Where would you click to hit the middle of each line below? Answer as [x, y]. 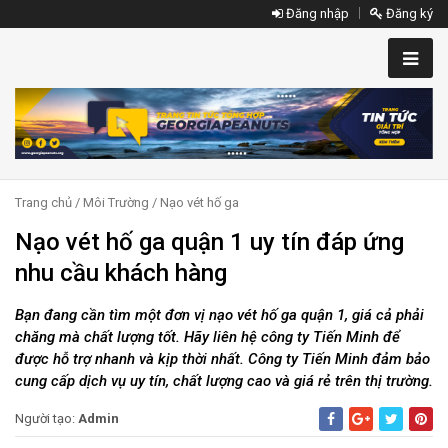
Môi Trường [116, 203]
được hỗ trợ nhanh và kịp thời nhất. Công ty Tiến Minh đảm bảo [222, 359]
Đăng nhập [316, 13]
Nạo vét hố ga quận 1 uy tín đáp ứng [209, 242]
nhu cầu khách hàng [121, 273]
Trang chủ [43, 203]
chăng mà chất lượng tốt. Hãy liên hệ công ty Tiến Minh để [207, 337]
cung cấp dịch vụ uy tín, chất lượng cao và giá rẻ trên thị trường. [224, 381]
